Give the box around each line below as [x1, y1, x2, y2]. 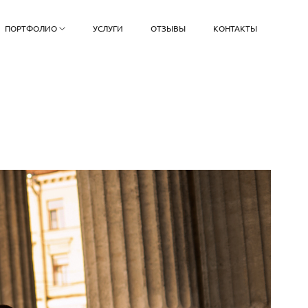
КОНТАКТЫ [213, 23, 258, 34]
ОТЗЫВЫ [151, 23, 186, 34]
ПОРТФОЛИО [4, 23, 57, 34]
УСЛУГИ [93, 23, 124, 34]
